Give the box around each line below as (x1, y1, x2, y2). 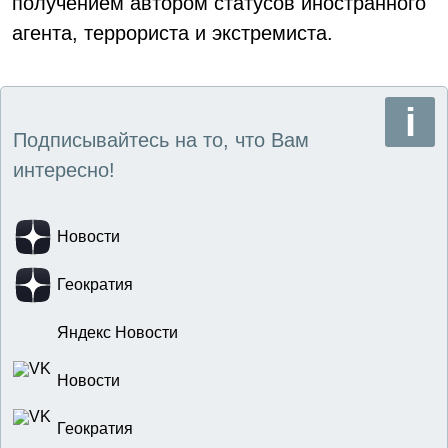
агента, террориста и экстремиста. (12, 22, 333, 44)
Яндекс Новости (57, 324, 178, 341)
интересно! (13, 159, 115, 181)
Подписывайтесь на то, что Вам (13, 129, 309, 151)
